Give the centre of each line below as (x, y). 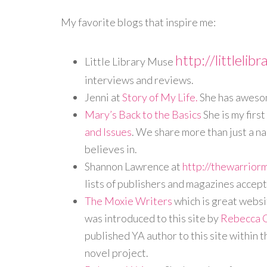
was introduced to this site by (153, 218)
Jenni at (103, 97)
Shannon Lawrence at (133, 166)
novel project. (117, 253)
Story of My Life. (160, 97)
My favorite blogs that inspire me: (138, 22)
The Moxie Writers (128, 201)
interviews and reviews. (141, 80)
